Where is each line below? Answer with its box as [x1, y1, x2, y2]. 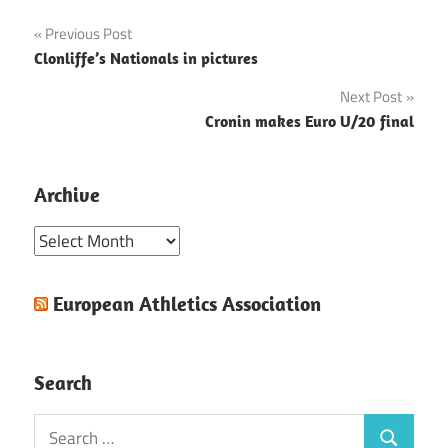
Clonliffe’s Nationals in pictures [34, 47, 258, 68]
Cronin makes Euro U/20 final [205, 110, 414, 131]
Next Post [340, 84, 402, 108]
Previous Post [45, 21, 132, 45]
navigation [33, 56, 159, 100]
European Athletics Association [53, 290, 321, 316]
